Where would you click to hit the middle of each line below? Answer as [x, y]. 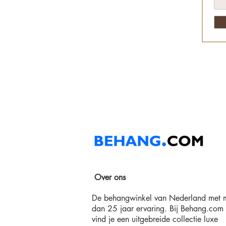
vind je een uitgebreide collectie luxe [155, 219]
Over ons [111, 177]
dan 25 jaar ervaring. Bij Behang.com [158, 208]
